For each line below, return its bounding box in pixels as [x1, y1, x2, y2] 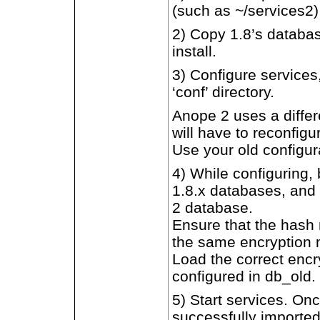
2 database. [172, 199, 253, 216]
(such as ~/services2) [172, 2, 319, 19]
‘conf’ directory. [172, 84, 274, 100]
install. [172, 43, 216, 59]
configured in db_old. [172, 268, 316, 284]
